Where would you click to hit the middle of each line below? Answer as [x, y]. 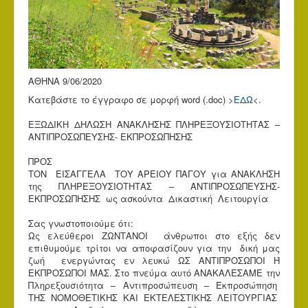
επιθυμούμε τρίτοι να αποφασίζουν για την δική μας [154, 248]
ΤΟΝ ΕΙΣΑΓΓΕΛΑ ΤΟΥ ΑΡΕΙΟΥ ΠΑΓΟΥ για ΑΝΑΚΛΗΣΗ [154, 174]
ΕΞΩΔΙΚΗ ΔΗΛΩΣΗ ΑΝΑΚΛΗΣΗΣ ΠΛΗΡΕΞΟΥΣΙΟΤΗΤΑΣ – [154, 124]
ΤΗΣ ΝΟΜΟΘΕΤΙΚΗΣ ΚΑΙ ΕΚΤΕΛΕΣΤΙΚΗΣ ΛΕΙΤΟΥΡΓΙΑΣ [154, 297]
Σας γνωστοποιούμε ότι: [81, 223]
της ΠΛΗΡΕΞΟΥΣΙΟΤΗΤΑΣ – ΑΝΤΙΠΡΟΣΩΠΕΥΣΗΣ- [154, 186]
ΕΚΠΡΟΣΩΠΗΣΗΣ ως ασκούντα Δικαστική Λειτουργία [148, 198]
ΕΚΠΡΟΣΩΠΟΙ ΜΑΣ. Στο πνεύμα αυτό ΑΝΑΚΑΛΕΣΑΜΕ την [154, 273]
